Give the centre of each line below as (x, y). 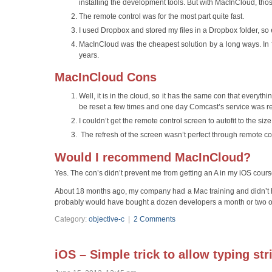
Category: (72, 219)
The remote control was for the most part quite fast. (161, 16)
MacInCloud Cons (106, 77)
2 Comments (155, 219)
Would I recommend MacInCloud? (153, 157)
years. (89, 55)
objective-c (107, 219)
